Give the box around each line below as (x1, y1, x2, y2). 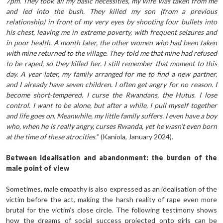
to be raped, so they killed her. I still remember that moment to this (6, 59, 217, 68)
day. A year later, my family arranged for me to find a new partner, (6, 69, 217, 78)
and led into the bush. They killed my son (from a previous (6, 6, 217, 15)
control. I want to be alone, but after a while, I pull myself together (6, 101, 217, 110)
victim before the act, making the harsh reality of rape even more (6, 195, 217, 204)
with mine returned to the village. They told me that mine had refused (6, 48, 217, 57)
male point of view (6, 163, 69, 172)
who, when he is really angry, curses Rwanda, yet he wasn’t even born (6, 121, 217, 130)
